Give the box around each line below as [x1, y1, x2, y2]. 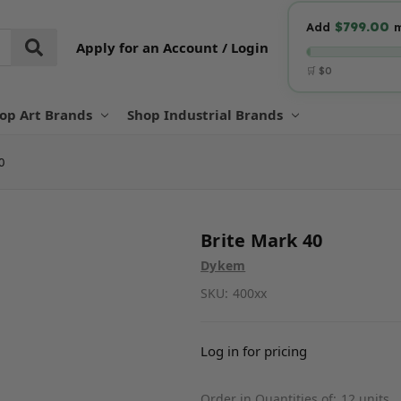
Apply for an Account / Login [75, 38, 269, 56]
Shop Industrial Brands [127, 105, 283, 124]
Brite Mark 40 [200, 227, 323, 252]
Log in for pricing [200, 341, 307, 360]
